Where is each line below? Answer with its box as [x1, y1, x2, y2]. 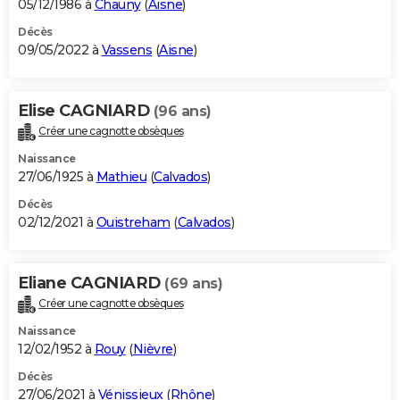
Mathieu [96, 169, 146, 186]
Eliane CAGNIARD [18, 273, 164, 294]
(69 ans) [164, 275, 222, 293]
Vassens [101, 42, 152, 59]
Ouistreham [96, 214, 171, 231]
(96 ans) [153, 103, 212, 121]
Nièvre [132, 340, 173, 357]
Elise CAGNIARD [18, 101, 154, 121]
